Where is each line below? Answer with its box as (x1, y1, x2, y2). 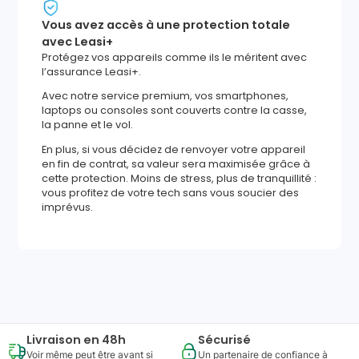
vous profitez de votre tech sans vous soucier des (42, 186, 300, 200)
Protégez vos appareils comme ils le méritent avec (42, 50, 308, 64)
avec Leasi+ (42, 33, 114, 50)
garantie (90, 298, 124, 310)
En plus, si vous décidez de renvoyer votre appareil (42, 143, 306, 157)
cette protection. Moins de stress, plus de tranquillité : (42, 171, 317, 186)
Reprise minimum (18, 298, 91, 310)
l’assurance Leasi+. (42, 64, 142, 79)
